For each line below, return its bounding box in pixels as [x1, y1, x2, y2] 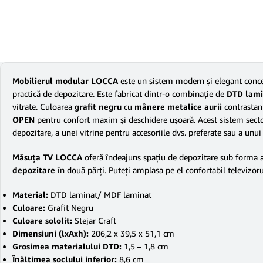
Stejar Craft [75, 215, 116, 225]
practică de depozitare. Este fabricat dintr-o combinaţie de [12, 89, 227, 99]
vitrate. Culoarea [12, 102, 75, 112]
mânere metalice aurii [134, 102, 222, 112]
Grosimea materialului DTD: [12, 241, 124, 251]
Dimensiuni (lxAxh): [12, 228, 91, 238]
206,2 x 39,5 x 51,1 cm [91, 228, 174, 238]
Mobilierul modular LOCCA [12, 76, 118, 86]
